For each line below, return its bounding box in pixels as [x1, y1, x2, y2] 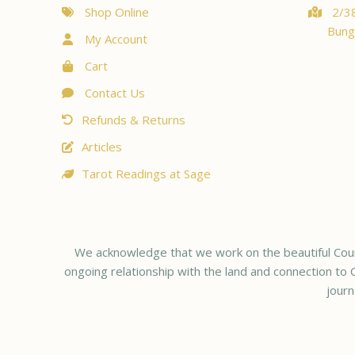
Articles [81, 139, 122, 155]
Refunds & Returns [81, 112, 185, 128]
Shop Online [81, 4, 149, 20]
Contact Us [81, 85, 145, 101]
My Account [81, 31, 147, 47]
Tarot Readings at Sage [81, 166, 211, 181]
